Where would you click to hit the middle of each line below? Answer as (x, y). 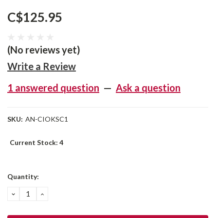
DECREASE (33, 193)
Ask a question (148, 88)
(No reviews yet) (44, 50)
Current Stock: (35, 142)
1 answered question (53, 88)
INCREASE (60, 193)
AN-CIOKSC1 (46, 119)
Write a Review (42, 66)
